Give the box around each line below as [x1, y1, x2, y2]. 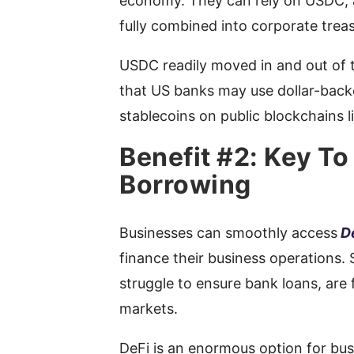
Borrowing [119, 169, 251, 200]
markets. [119, 300, 183, 317]
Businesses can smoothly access [119, 224, 338, 241]
